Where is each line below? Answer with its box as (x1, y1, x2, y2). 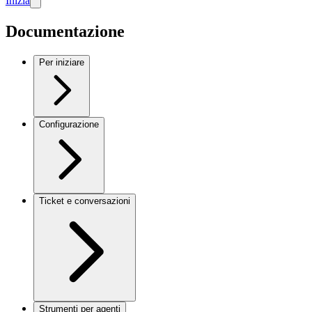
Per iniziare (39, 56, 84, 68)
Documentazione (6, 22, 125, 40)
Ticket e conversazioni (39, 195, 130, 206)
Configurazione (39, 118, 99, 130)
